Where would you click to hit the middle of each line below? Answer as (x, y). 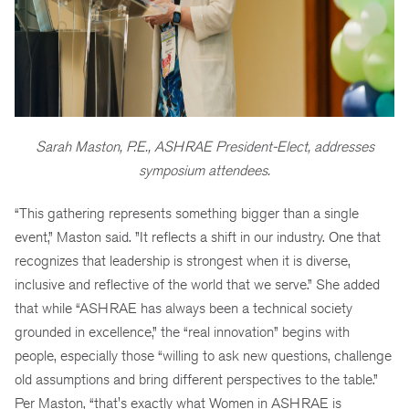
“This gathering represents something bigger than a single (187, 214)
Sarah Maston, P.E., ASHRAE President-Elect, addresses (204, 147)
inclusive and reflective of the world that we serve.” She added (197, 285)
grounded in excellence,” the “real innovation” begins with (182, 332)
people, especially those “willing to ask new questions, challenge (203, 356)
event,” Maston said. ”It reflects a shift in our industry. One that (198, 237)
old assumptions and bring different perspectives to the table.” (196, 380)
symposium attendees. (204, 171)
